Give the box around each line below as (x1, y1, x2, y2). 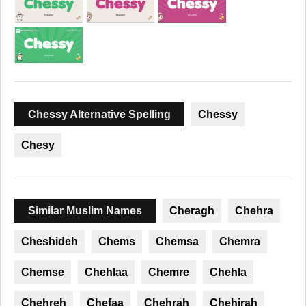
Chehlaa (85, 266, 128, 279)
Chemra (219, 236, 260, 248)
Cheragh (169, 205, 214, 217)
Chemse (21, 266, 64, 279)
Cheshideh (21, 236, 78, 248)
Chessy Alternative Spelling (28, 109, 171, 121)
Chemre (148, 266, 189, 279)
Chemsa (156, 236, 199, 248)
